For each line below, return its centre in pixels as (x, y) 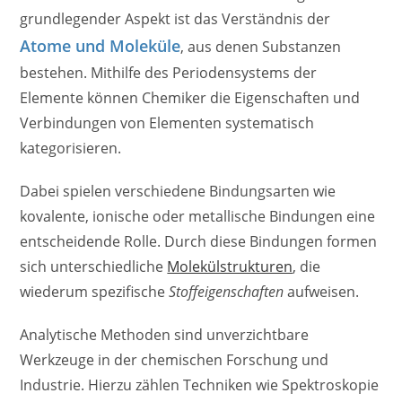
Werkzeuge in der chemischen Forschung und (175, 359)
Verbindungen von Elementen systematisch (167, 122)
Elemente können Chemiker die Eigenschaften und (190, 97)
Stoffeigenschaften (227, 291)
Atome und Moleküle (100, 45)
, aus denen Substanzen (261, 46)
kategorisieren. (71, 148)
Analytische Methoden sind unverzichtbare (165, 334)
